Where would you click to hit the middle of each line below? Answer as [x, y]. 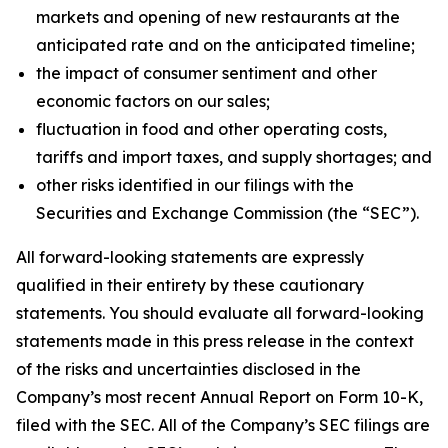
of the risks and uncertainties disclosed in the [188, 369]
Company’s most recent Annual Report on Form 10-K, [219, 397]
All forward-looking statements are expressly [190, 257]
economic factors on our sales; [153, 101]
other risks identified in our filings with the [195, 185]
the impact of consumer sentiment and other [206, 73]
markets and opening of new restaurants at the [218, 17]
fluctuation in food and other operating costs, [211, 129]
